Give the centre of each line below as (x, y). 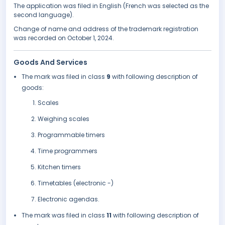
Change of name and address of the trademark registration (106, 29)
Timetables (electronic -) (76, 183)
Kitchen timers (59, 167)
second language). (44, 15)
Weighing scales (64, 119)
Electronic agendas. (69, 199)
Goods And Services (50, 63)
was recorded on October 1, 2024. (64, 38)
